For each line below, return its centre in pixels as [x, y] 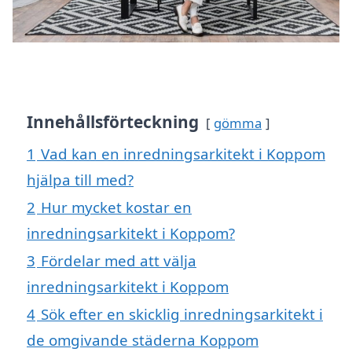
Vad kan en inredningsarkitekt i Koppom [183, 153]
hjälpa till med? [80, 179]
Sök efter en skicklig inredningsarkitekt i [182, 313]
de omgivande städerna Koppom [143, 339]
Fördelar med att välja [119, 260]
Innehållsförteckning [113, 121]
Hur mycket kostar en [116, 207]
